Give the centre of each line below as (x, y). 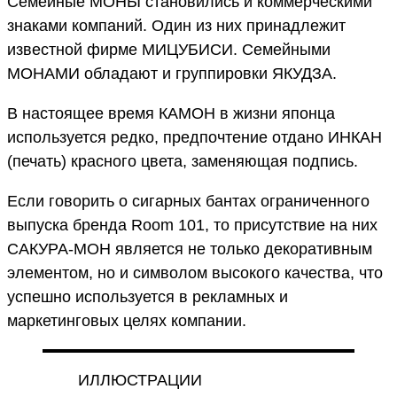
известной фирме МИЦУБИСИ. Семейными (169, 49)
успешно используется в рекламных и (148, 296)
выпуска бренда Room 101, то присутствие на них (192, 225)
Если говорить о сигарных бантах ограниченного (188, 201)
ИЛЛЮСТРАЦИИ (140, 380)
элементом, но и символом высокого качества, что (195, 272)
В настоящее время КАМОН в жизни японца (171, 113)
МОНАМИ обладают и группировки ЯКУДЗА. (174, 73)
